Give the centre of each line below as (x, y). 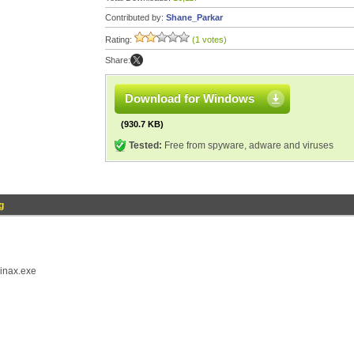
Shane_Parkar (194, 17)
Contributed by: (136, 17)
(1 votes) (209, 40)
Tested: (145, 145)
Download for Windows (190, 98)
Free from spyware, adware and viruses (248, 145)
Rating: (120, 40)
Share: (118, 60)
